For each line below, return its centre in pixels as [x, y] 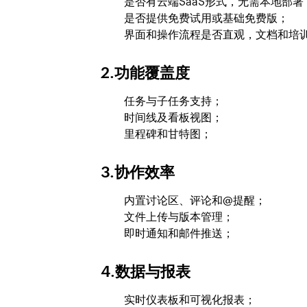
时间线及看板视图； [173, 118]
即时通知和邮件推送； [179, 234]
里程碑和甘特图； [168, 134]
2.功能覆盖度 [145, 73]
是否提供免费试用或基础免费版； [206, 19]
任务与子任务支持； [173, 101]
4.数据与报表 [146, 272]
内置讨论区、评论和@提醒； [195, 201]
